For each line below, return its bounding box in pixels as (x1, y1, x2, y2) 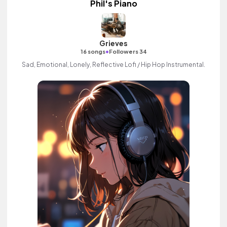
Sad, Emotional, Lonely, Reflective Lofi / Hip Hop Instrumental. (22, 61, 205, 68)
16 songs (80, 48, 105, 55)
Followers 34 (108, 48, 147, 55)
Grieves (99, 39, 128, 48)
